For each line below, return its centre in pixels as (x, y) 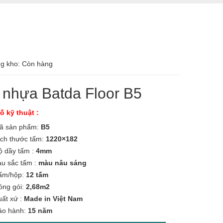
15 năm (40, 211)
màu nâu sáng (63, 163)
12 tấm (37, 175)
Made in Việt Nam (54, 199)
